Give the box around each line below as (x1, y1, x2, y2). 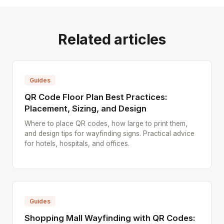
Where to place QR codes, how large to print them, (24, 119, 187, 127)
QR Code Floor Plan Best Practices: (24, 92, 167, 102)
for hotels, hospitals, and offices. (24, 139, 129, 147)
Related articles (58, 30, 166, 48)
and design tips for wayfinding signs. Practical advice (24, 129, 194, 137)
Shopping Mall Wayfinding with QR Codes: (24, 213, 195, 223)
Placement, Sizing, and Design (24, 103, 146, 113)
